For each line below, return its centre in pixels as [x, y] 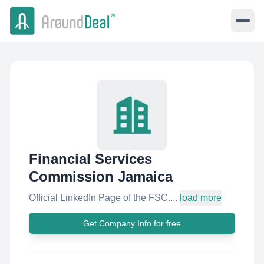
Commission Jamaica [101, 176]
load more [201, 198]
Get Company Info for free [132, 223]
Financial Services [90, 159]
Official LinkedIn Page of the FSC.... [103, 198]
